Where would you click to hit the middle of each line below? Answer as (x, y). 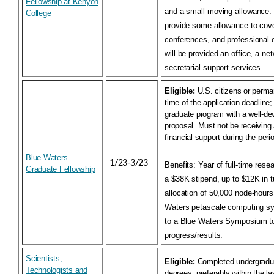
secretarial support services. (214, 68)
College (39, 13)
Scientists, (44, 258)
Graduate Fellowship (61, 169)
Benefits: (181, 165)
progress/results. (194, 235)
